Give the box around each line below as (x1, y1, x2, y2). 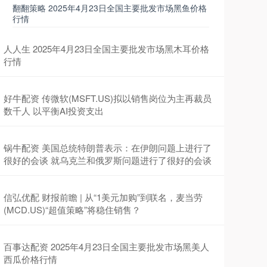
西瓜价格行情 (4, 253, 57, 266)
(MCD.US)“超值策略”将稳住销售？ (4, 203, 141, 216)
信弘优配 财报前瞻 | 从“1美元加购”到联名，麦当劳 (4, 191, 203, 204)
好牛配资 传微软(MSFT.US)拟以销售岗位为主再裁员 (4, 92, 212, 105)
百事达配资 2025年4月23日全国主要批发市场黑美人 (4, 240, 209, 253)
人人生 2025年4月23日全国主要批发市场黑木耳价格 (4, 42, 209, 55)
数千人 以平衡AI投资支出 (4, 104, 104, 117)
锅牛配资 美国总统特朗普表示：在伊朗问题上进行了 (4, 141, 212, 154)
